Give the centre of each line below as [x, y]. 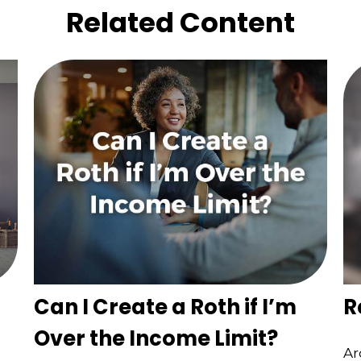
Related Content [180, 22]
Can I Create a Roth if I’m [166, 307]
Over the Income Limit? [156, 338]
